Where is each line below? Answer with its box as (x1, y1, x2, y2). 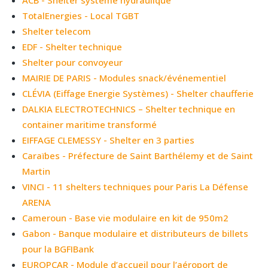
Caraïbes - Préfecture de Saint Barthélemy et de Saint (22, 149, 254, 162)
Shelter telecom (22, 25, 92, 37)
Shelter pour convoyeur (22, 56, 123, 68)
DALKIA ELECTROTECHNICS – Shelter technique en (22, 102, 236, 115)
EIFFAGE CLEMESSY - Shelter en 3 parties (22, 133, 195, 146)
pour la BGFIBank (22, 242, 95, 255)
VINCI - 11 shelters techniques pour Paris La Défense (22, 180, 249, 193)
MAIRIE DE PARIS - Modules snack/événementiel (22, 71, 227, 84)
